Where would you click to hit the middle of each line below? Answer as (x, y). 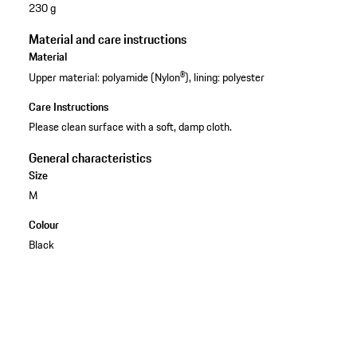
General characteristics (90, 157)
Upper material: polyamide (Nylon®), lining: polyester (146, 77)
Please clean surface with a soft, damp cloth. (130, 126)
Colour (43, 224)
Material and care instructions (107, 39)
